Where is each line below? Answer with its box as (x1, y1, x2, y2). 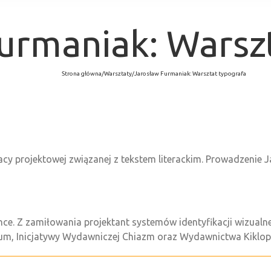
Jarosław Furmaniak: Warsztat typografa (134, 70, 246, 77)
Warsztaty (103, 70, 132, 77)
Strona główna (61, 70, 102, 77)
